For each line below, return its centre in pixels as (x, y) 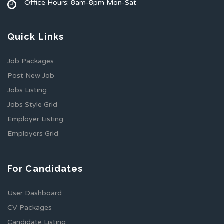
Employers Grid (33, 134)
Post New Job (31, 76)
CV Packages (30, 208)
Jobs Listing (27, 90)
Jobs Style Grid (32, 105)
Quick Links (36, 37)
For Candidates (45, 169)
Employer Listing (35, 119)
